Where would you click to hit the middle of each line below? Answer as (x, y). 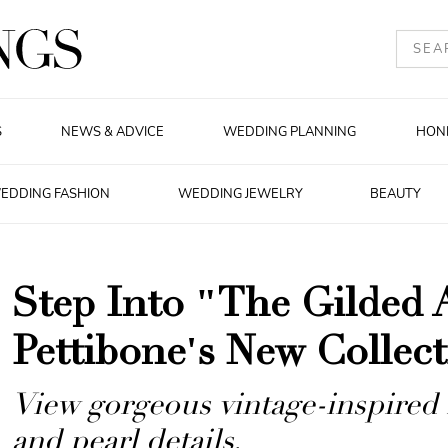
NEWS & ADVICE (112, 131)
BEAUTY (395, 194)
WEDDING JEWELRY (240, 194)
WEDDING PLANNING (290, 131)
